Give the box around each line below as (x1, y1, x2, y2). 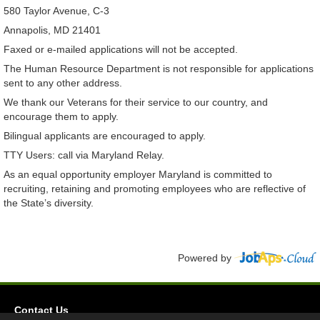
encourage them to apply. (4, 111, 119, 123)
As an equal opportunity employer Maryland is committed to (4, 169, 272, 181)
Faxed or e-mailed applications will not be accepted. (4, 44, 238, 56)
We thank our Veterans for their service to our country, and (4, 96, 268, 109)
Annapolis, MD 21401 (4, 24, 101, 36)
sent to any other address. (4, 77, 122, 89)
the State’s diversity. (4, 197, 94, 209)
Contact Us (14, 304, 69, 316)
